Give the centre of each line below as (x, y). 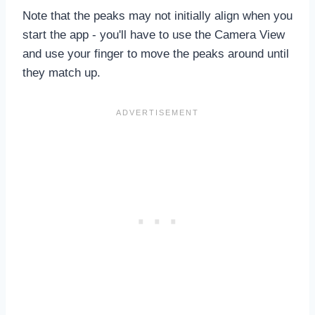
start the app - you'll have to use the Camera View (154, 34)
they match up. (62, 72)
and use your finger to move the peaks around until (156, 53)
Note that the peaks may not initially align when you (157, 15)
